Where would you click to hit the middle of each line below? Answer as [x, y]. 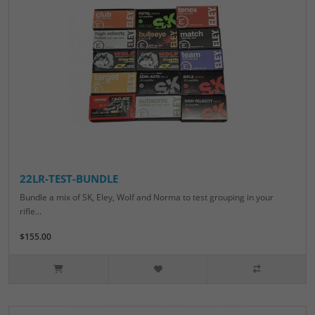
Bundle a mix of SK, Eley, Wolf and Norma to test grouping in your [147, 198]
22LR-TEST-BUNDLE [69, 179]
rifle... [31, 212]
